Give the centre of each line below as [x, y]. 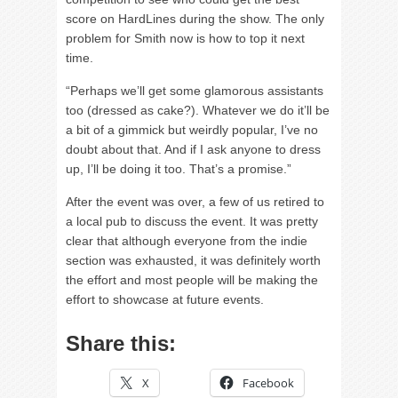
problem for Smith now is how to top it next [185, 38]
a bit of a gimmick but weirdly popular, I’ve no [192, 130]
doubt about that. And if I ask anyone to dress [193, 149]
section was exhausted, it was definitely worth [193, 260]
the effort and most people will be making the [192, 280]
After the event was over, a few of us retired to [195, 202]
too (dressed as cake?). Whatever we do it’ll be [198, 110]
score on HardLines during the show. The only [195, 19]
